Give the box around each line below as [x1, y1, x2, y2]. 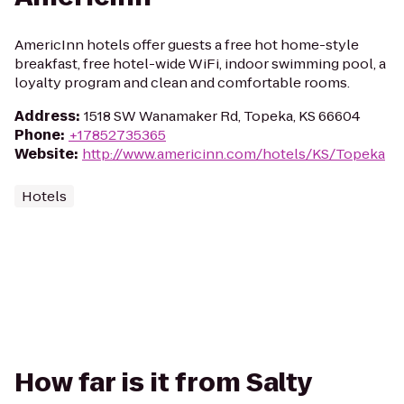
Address [14, 106, 76, 125]
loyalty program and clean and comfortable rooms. [14, 73, 350, 92]
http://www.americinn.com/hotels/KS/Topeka [82, 144, 385, 163]
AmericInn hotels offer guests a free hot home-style [14, 35, 359, 54]
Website [14, 144, 74, 163]
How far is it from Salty [14, 365, 312, 400]
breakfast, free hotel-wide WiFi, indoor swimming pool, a [14, 54, 386, 73]
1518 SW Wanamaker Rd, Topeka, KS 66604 [84, 106, 361, 125]
